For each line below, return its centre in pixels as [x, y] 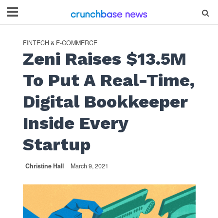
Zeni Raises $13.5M [104, 59]
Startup [56, 145]
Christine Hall [44, 166]
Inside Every [75, 123]
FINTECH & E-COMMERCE [60, 43]
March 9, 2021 [89, 166]
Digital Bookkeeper [105, 102]
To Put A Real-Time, [109, 80]
